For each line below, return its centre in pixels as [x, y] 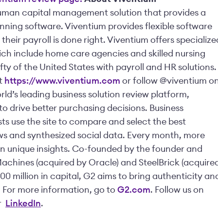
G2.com [134, 190]
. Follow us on [178, 190]
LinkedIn [23, 204]
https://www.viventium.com [62, 81]
